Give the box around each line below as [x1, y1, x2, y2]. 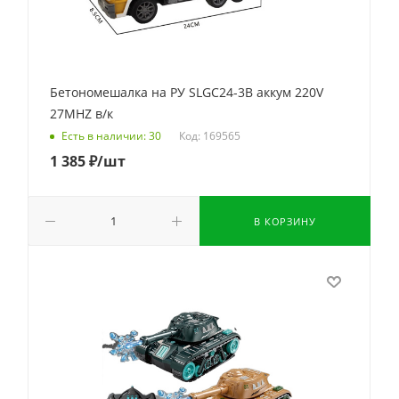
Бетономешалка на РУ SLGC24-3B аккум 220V [50, 84, 323, 101]
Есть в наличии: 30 [61, 128, 161, 144]
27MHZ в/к [50, 105, 113, 122]
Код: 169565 [179, 127, 240, 143]
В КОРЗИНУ [254, 215, 316, 228]
